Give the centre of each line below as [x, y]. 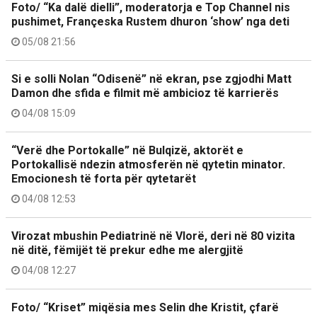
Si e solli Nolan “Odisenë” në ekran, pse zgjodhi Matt [151, 79]
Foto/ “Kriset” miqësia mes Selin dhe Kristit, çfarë [145, 307]
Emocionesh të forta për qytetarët [104, 179]
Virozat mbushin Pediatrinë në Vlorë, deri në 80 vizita [153, 236]
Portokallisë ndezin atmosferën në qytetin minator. [148, 165]
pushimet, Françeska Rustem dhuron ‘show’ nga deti [150, 22]
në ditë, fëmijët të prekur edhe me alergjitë [127, 250]
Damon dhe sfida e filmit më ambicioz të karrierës [145, 93]
